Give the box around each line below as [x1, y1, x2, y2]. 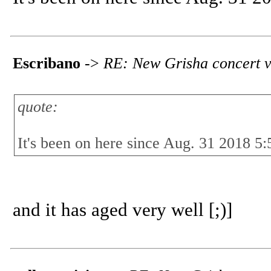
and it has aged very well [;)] [13, 200, 232, 220]
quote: [18, 98, 58, 116]
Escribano [13, 54, 80, 72]
